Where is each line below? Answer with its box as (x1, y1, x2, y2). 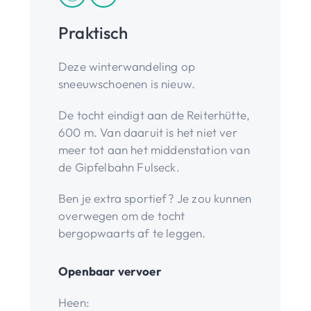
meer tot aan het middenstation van (58, 142, 250, 157)
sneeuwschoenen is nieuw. (58, 76, 196, 91)
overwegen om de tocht (58, 208, 185, 223)
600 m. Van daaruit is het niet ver (58, 124, 237, 140)
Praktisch (58, 22, 128, 43)
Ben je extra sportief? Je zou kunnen (58, 190, 252, 205)
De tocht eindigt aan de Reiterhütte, (58, 107, 251, 122)
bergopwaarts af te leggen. (58, 225, 206, 240)
